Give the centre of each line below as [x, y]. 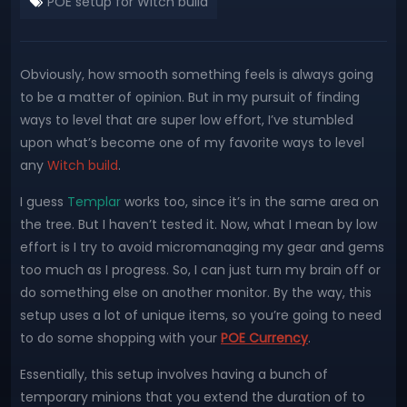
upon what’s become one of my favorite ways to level [192, 143]
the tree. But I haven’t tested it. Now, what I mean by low [199, 224]
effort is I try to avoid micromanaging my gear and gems [202, 247]
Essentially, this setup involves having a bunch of [174, 374]
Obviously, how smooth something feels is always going [197, 74]
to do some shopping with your [120, 338]
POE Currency [264, 338]
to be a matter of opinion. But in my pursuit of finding [190, 97]
